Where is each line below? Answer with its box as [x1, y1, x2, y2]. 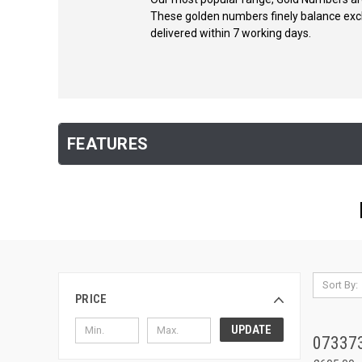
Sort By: [322, 279, 358, 291]
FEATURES [67, 134, 148, 154]
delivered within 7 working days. [150, 26, 311, 40]
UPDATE [231, 322, 272, 337]
